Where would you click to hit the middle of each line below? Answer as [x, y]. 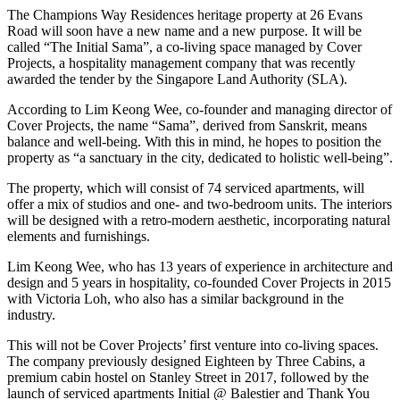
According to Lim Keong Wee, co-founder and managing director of [200, 109]
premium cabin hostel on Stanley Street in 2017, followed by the [188, 377]
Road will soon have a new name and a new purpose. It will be [184, 30]
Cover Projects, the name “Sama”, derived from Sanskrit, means [187, 125]
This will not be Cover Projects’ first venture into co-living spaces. [193, 345]
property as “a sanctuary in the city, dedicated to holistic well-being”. [200, 157]
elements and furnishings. [79, 236]
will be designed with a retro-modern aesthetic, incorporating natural [199, 220]
